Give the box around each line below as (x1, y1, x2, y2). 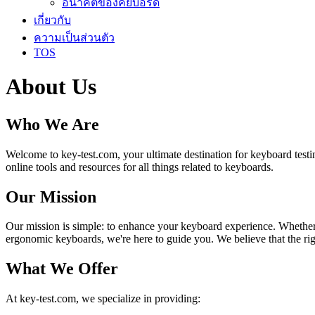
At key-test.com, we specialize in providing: (6, 292, 200, 305)
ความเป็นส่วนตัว (34, 31, 115, 44)
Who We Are (6, 115, 99, 134)
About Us (6, 74, 96, 100)
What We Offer (6, 259, 118, 278)
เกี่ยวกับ (34, 13, 71, 26)
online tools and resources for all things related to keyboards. (6, 160, 274, 173)
